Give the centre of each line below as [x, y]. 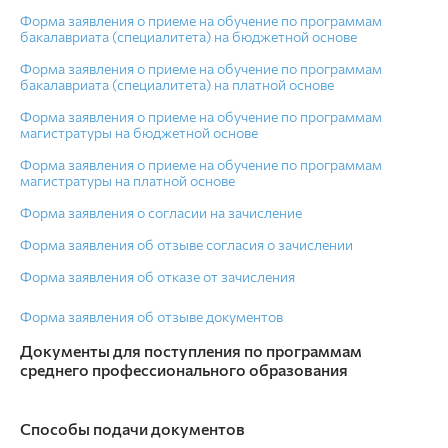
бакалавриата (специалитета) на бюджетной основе [188, 36]
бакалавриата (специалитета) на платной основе [177, 84]
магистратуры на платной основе [127, 180]
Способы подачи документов [132, 428]
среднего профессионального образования [184, 369]
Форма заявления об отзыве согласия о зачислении [186, 244]
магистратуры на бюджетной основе [139, 132]
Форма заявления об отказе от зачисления [157, 276]
